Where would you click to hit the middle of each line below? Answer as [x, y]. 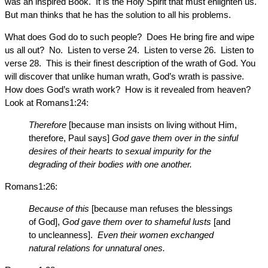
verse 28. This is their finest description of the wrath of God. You [130, 63]
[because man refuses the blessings [161, 208]
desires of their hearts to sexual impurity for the [120, 151]
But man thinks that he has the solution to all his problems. [118, 15]
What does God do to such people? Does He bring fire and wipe [130, 37]
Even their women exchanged [156, 235]
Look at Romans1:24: [47, 103]
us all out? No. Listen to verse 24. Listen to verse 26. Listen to [129, 50]
